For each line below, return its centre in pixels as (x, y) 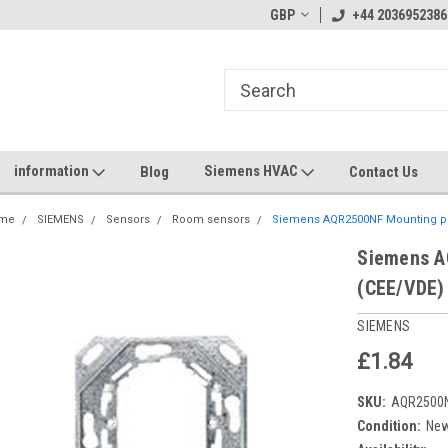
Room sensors (211, 219)
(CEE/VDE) (401, 288)
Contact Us (383, 171)
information (53, 171)
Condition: (389, 425)
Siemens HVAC (252, 171)
